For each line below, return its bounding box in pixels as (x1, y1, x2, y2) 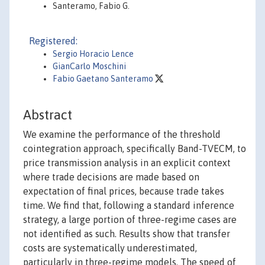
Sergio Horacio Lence (53, 49, 134, 59)
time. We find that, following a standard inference (23, 200, 234, 211)
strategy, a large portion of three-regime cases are (23, 214, 237, 225)
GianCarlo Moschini (53, 62, 126, 71)
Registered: (29, 35, 77, 46)
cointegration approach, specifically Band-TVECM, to (23, 143, 246, 154)
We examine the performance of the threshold (23, 129, 221, 140)
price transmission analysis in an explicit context (23, 157, 231, 169)
